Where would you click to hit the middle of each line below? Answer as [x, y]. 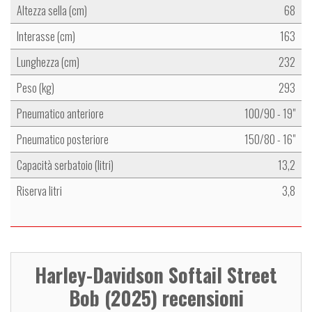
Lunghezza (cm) [48, 62]
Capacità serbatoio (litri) [65, 165]
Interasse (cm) [46, 37]
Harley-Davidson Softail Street [156, 275]
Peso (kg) [36, 88]
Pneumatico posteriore [63, 140]
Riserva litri [39, 191]
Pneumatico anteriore [60, 114]
